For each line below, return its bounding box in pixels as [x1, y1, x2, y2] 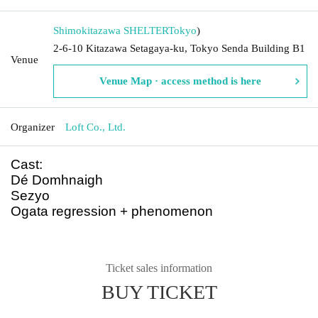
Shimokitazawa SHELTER [53, 24, 168, 36]
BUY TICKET [101, 280, 217, 303]
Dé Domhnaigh [11, 172, 103, 187]
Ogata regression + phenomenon [11, 203, 213, 219]
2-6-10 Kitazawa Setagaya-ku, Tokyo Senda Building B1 [53, 42, 305, 54]
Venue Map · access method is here [99, 75, 261, 87]
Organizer [11, 121, 55, 133]
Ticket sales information [106, 261, 212, 274]
